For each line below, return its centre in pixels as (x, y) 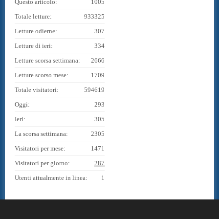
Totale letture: (33, 16)
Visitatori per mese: (40, 148)
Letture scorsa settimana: (47, 60)
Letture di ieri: (34, 45)
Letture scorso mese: (42, 75)
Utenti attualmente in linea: (51, 177)
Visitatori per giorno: (42, 163)
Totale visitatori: (37, 89)
